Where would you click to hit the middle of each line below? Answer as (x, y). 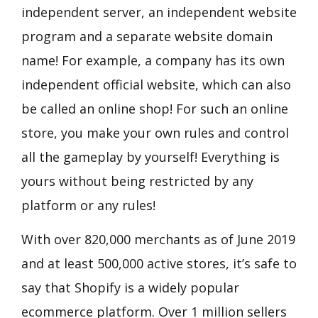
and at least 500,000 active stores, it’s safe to (159, 264)
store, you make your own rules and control (155, 133)
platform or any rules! (88, 205)
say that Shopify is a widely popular (130, 288)
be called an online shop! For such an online (155, 109)
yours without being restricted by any (137, 181)
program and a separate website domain (147, 37)
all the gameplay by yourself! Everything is (150, 157)
